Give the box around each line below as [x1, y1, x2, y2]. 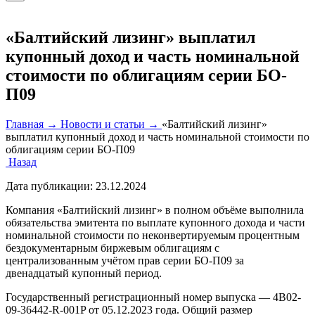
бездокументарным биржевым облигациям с [6, 241, 219, 254]
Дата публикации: [6, 179, 96, 192]
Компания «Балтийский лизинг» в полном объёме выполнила [6, 203, 304, 216]
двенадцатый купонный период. [6, 266, 162, 279]
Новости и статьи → [60, 117, 162, 130]
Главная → [6, 117, 60, 130]
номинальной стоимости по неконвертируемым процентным [6, 229, 300, 241]
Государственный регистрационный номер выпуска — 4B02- [6, 290, 301, 303]
